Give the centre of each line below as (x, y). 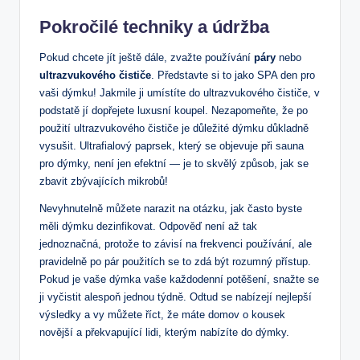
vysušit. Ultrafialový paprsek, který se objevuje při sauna (172, 145)
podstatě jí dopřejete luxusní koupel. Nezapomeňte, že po (174, 110)
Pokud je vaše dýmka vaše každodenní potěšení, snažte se (179, 279)
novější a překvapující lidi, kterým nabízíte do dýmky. (164, 332)
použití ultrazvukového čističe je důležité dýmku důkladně (174, 128)
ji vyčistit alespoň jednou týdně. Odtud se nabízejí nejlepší (176, 297)
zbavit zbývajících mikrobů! (104, 181)
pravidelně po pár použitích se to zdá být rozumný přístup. (175, 261)
